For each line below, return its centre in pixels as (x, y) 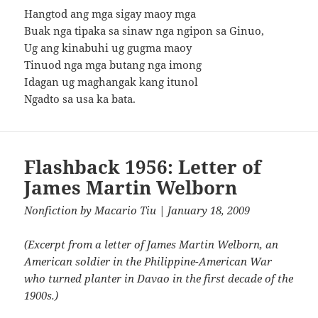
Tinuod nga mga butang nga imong (113, 64)
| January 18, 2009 (203, 210)
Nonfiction (51, 210)
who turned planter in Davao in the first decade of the (159, 278)
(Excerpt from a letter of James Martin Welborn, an (152, 244)
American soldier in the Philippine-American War (148, 261)
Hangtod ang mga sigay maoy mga (110, 13)
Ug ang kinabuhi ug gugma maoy (108, 47)
